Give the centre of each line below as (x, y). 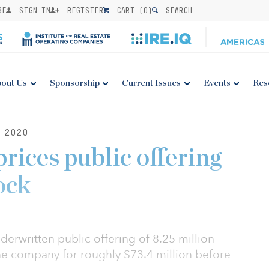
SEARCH (177, 10)
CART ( (128, 10)
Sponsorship (74, 83)
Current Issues (152, 83)
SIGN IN (32, 10)
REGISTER (83, 10)
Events (217, 83)
